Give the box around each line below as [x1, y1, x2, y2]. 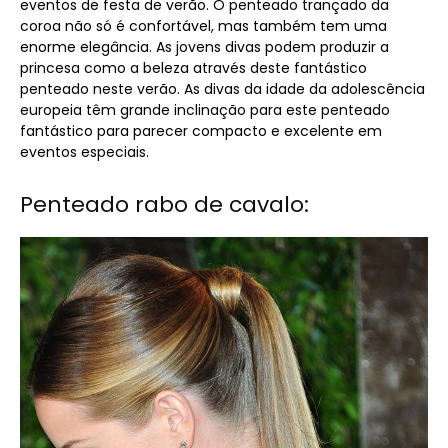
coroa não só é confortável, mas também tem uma [20, 15, 387, 36]
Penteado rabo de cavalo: [20, 188, 309, 220]
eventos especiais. [20, 141, 149, 162]
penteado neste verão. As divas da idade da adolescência [20, 78, 425, 99]
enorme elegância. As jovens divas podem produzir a [20, 36, 389, 57]
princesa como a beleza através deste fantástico [20, 57, 367, 78]
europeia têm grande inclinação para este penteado [20, 99, 390, 120]
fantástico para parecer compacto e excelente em [20, 120, 382, 141]
